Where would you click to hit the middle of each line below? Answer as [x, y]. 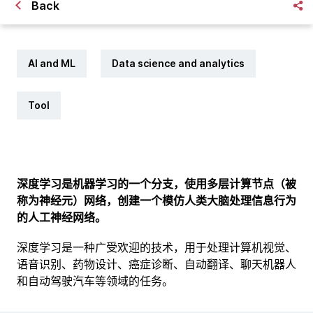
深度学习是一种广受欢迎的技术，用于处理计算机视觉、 [156, 247]
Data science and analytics [178, 63]
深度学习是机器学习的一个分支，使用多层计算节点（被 [156, 184]
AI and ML [52, 63]
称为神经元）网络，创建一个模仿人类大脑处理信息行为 [156, 201]
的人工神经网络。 [61, 217]
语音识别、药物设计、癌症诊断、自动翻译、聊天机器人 [156, 264]
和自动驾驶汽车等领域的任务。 [95, 281]
